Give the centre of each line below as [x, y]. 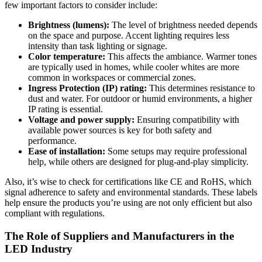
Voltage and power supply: [81, 119]
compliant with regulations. [55, 213]
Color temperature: [67, 56]
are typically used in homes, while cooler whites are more [134, 67]
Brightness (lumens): [69, 25]
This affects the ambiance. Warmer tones [181, 56]
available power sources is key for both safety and [120, 130]
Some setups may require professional [176, 151]
